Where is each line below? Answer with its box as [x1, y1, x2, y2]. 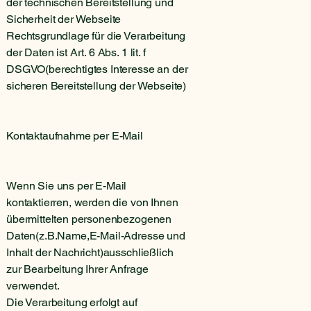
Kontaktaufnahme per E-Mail [6, 128, 143, 142]
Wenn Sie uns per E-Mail [6, 178, 127, 192]
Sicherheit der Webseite [6, 12, 121, 26]
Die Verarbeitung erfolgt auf [6, 295, 137, 309]
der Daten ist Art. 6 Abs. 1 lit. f [6, 45, 146, 59]
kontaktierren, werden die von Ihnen [6, 195, 178, 209]
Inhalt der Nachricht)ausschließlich [6, 245, 174, 259]
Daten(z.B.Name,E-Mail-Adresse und [6, 228, 185, 242]
